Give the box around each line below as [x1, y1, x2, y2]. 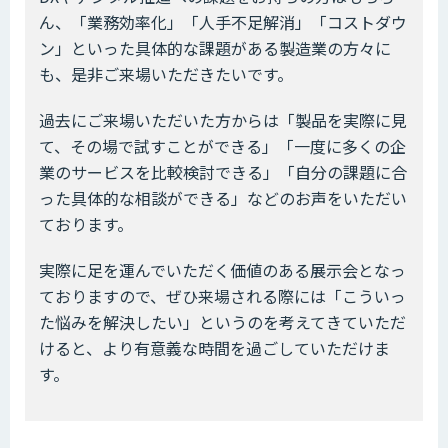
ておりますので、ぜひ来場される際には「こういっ [39, 284, 406, 309]
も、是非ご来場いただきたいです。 [39, 62, 293, 87]
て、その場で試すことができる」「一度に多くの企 [39, 134, 406, 159]
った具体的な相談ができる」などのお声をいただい [39, 186, 407, 211]
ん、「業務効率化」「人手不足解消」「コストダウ [39, 10, 407, 35]
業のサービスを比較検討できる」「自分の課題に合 [39, 160, 407, 185]
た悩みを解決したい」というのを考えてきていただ [39, 310, 406, 335]
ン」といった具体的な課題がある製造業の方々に [39, 36, 391, 61]
